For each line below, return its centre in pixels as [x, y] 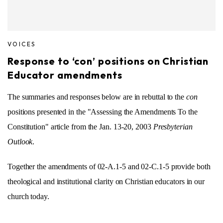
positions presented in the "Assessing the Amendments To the [103, 111]
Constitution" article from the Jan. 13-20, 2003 [80, 126]
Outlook [20, 141]
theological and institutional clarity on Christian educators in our [106, 181]
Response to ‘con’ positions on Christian [108, 61]
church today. [28, 196]
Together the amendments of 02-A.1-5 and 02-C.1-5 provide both [109, 166]
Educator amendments [65, 75]
